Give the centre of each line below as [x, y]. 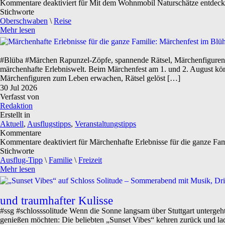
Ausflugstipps [49, 124]
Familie [61, 160]
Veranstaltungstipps [105, 124]
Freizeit [90, 160]
